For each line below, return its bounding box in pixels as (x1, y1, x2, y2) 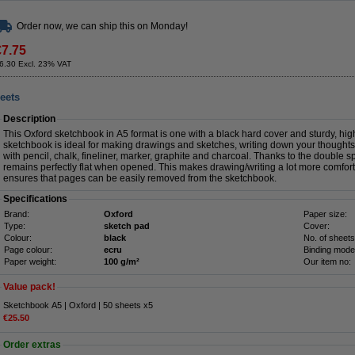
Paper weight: (4, 257, 56, 266)
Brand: (4, 209, 29, 219)
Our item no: (303, 257, 351, 266)
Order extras (3, 339, 61, 351)
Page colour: (4, 245, 52, 254)
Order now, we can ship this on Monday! (17, 21, 188, 32)
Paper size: (303, 209, 347, 219)
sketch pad (104, 221, 150, 231)
